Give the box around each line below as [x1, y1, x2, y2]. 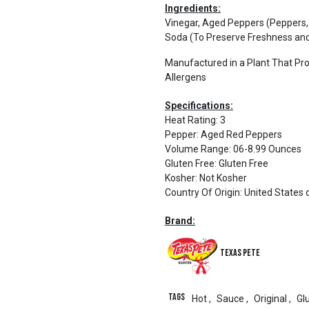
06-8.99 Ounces [233, 143, 301, 154]
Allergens [165, 72, 206, 83]
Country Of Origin [165, 187, 240, 198]
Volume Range [165, 143, 229, 154]
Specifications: [165, 100, 233, 111]
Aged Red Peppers [201, 129, 282, 140]
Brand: [165, 215, 195, 226]
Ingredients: [165, 3, 221, 14]
